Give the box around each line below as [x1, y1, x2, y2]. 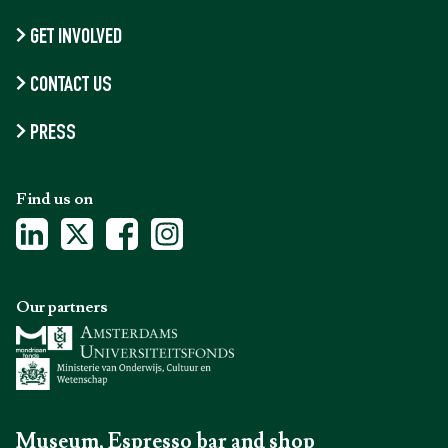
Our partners [16, 297, 108, 317]
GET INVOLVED [29, 27, 122, 49]
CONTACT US [29, 75, 112, 97]
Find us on [16, 189, 93, 209]
